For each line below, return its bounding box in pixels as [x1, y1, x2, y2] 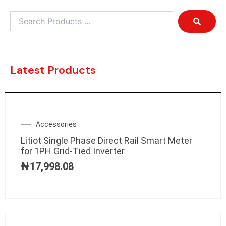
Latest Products [10, 62, 96, 77]
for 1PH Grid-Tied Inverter [21, 145, 125, 156]
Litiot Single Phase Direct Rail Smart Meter [21, 135, 192, 146]
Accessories [36, 120, 77, 128]
